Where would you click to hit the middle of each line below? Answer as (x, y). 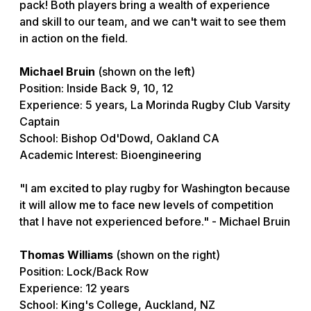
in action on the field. (74, 39)
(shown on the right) (168, 255)
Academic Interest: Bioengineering (110, 155)
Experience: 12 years (74, 288)
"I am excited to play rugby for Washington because (155, 188)
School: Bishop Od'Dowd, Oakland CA (119, 138)
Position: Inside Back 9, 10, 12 (96, 89)
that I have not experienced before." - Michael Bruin (155, 222)
